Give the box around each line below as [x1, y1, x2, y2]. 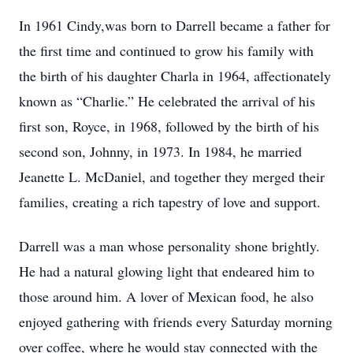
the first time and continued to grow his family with [19, 41, 314, 60]
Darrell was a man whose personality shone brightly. [19, 236, 320, 255]
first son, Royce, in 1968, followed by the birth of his [19, 117, 319, 136]
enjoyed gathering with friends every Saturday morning [19, 312, 333, 331]
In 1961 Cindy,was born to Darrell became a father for [19, 16, 330, 35]
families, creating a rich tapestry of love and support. [19, 192, 321, 211]
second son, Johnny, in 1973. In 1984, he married [19, 142, 302, 161]
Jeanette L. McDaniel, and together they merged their [19, 167, 325, 186]
